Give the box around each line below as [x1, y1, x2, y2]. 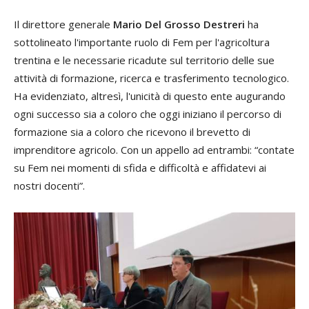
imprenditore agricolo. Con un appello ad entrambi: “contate [14, 143, 295, 157]
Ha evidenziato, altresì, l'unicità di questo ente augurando [14, 89, 286, 103]
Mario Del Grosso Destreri [113, 17, 245, 32]
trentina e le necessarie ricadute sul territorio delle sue [14, 53, 275, 68]
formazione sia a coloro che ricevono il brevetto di [14, 125, 250, 139]
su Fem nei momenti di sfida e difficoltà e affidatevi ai [14, 161, 266, 175]
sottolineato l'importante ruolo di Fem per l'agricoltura [14, 35, 270, 50]
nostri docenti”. [14, 179, 85, 193]
